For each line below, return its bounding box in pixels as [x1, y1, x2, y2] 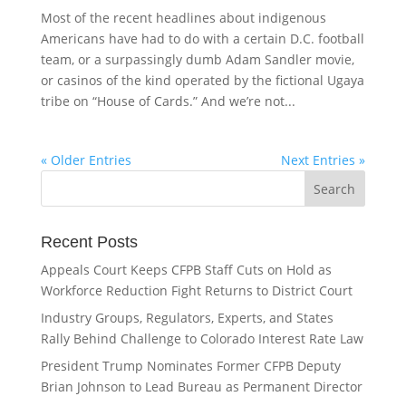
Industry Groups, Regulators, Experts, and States [40, 309, 333, 326]
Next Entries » [281, 151, 366, 169]
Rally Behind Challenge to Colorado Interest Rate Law [40, 330, 363, 347]
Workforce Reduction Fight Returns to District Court [40, 282, 353, 299]
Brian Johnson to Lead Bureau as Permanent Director [40, 378, 362, 395]
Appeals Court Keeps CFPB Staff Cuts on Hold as [40, 261, 332, 278]
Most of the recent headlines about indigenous [40, 9, 326, 26]
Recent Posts [40, 233, 138, 251]
